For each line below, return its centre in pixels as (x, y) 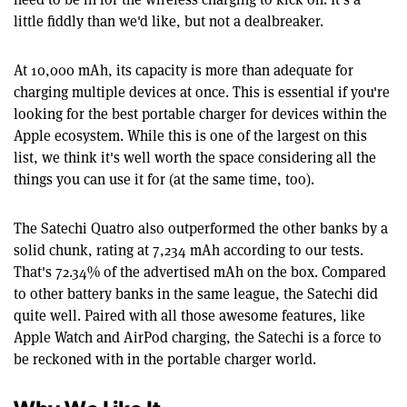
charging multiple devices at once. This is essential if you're (202, 92)
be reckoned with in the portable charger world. (165, 359)
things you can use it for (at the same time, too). (164, 179)
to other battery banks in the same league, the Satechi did (196, 293)
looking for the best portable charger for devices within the (200, 114)
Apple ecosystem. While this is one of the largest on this (190, 135)
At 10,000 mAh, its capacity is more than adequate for (184, 70)
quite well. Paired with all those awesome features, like (189, 315)
